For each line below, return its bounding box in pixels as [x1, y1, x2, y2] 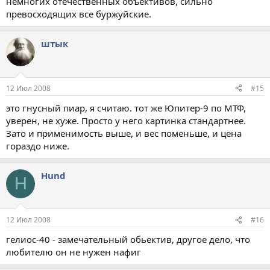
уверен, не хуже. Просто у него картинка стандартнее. [6, 114, 246, 127]
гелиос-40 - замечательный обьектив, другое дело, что [6, 233, 250, 245]
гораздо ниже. [6, 139, 69, 152]
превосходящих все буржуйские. [6, 8, 151, 20]
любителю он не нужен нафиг [6, 246, 141, 258]
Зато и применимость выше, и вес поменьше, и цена [6, 127, 242, 139]
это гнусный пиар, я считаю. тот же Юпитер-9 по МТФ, [6, 101, 246, 114]
